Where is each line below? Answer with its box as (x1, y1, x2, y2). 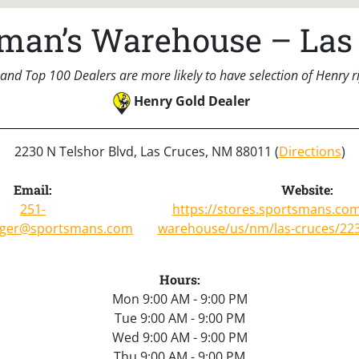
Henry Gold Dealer (133, 91, 250, 110)
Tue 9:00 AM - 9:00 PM (114, 309, 245, 327)
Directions (278, 142, 341, 160)
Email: (14, 180, 53, 198)
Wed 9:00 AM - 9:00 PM (111, 328, 248, 346)
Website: (281, 180, 334, 198)
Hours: (159, 270, 200, 288)
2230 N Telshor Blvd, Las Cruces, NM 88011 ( (14, 142, 279, 160)
